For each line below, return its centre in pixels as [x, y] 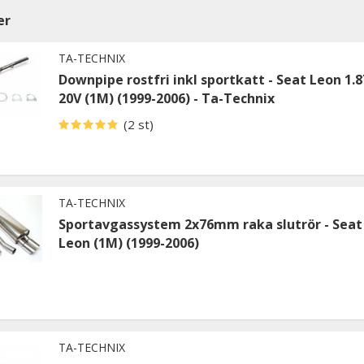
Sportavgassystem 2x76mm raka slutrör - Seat [210, 224]
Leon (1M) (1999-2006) [129, 243]
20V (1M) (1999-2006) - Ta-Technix [167, 98]
